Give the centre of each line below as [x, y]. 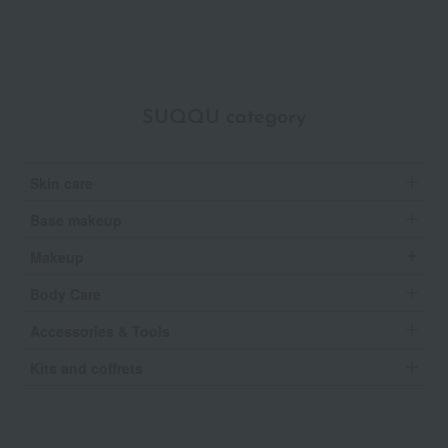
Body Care [65, 294]
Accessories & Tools [100, 331]
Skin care [61, 183]
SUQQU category [224, 118]
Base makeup [76, 220]
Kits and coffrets [86, 368]
